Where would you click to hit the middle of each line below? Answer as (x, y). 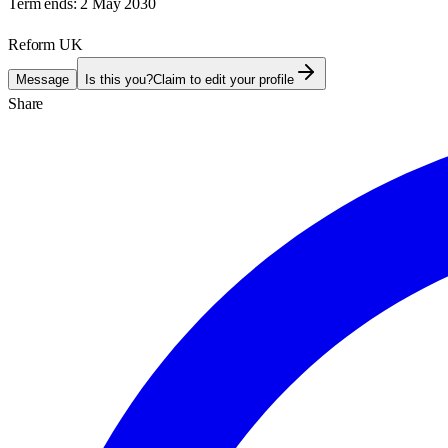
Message (42, 79)
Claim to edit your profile (223, 79)
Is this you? (119, 79)
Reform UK (45, 44)
